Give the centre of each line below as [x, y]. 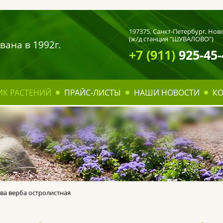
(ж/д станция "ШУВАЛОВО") [171, 39]
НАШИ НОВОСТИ [167, 93]
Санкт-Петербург [179, 31]
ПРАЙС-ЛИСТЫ [93, 93]
